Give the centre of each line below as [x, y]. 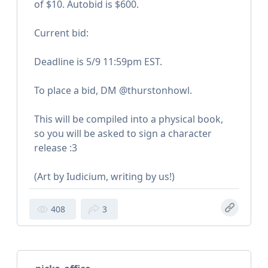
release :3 [56, 148]
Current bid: [61, 33]
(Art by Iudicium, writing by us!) [104, 177]
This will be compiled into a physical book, [129, 119]
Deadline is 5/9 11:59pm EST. [98, 62]
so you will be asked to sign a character [123, 134]
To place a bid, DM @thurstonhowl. [113, 91]
